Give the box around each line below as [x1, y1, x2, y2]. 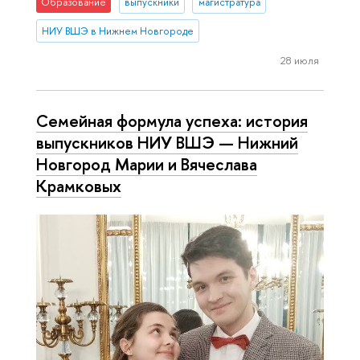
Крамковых [36, 174, 121, 197]
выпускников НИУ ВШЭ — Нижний [36, 130, 298, 153]
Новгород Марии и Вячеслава [36, 152, 257, 175]
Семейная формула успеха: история [36, 108, 308, 132]
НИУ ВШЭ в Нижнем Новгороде [42, 23, 194, 38]
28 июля [280, 53, 319, 68]
